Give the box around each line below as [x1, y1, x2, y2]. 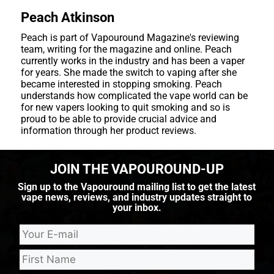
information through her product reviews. [20, 124, 196, 136]
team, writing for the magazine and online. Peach [20, 43, 232, 55]
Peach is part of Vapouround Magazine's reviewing [20, 31, 239, 43]
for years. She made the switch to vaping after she [20, 66, 237, 78]
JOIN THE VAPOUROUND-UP [50, 161, 224, 177]
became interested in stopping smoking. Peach [20, 78, 222, 90]
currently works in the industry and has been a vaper [20, 54, 245, 67]
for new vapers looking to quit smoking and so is [20, 101, 230, 113]
